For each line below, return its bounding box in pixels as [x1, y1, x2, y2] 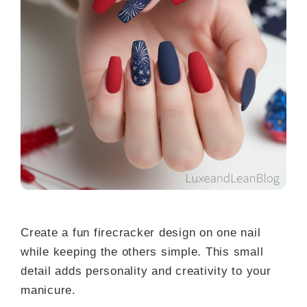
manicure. [21, 283, 76, 297]
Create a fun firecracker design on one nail [21, 225, 261, 239]
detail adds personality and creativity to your [21, 264, 271, 278]
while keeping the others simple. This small [21, 245, 264, 258]
